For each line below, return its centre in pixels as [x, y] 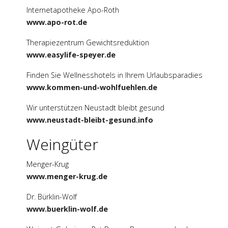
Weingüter [62, 145]
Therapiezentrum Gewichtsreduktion [88, 43]
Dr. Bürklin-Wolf [52, 197]
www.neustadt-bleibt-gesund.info [90, 120]
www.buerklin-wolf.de [67, 209]
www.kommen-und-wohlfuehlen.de [92, 88]
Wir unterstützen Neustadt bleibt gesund [95, 108]
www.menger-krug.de [67, 177]
